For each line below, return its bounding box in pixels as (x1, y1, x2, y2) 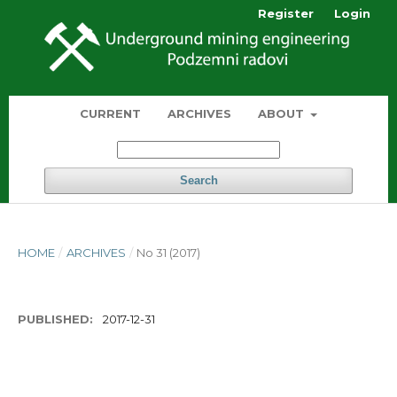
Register (258, 6, 314, 20)
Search (179, 174, 218, 188)
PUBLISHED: (18, 312, 97, 327)
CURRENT (79, 106, 141, 121)
